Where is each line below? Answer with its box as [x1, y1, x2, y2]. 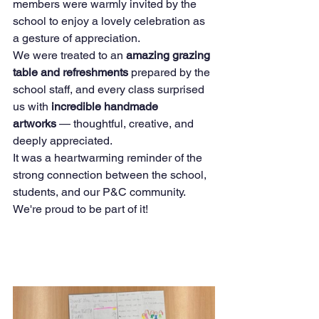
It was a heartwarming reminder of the [13, 150, 205, 164]
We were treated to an [13, 48, 126, 62]
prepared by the [128, 65, 213, 79]
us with [13, 99, 51, 113]
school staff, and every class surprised [13, 82, 207, 96]
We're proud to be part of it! [13, 202, 148, 216]
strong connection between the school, [13, 167, 209, 182]
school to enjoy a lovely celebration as [13, 14, 208, 28]
